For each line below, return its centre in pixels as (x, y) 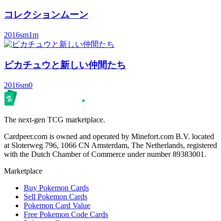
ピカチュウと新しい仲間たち (65, 65)
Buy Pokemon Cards (56, 188)
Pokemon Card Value (57, 206)
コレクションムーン (46, 14)
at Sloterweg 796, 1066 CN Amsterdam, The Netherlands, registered (110, 146)
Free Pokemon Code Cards (66, 215)
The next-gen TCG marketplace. (55, 120)
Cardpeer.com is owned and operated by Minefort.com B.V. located (109, 137)
